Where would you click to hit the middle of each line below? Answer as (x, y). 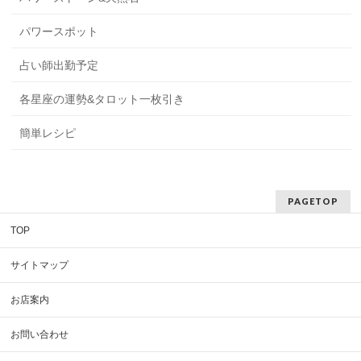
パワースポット (59, 31)
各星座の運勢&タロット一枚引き (102, 99)
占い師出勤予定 (59, 65)
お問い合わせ (40, 334)
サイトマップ (40, 265)
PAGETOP (313, 201)
